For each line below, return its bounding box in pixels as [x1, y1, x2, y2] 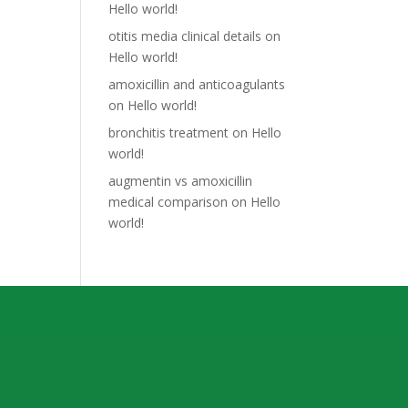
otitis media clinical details [108, 27, 262, 45]
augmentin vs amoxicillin [108, 172, 253, 189]
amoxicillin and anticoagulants [108, 76, 286, 93]
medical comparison [108, 193, 229, 210]
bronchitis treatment [108, 124, 229, 141]
